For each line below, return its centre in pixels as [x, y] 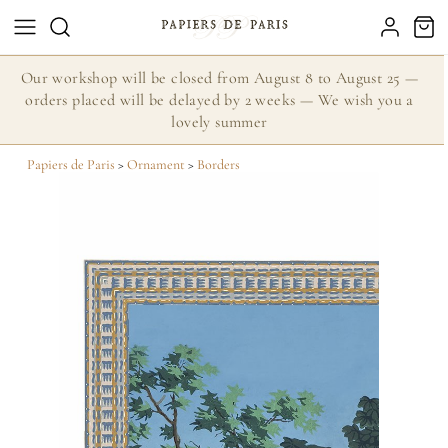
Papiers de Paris [70, 164]
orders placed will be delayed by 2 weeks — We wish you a [219, 100]
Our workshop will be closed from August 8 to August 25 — [219, 78]
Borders [218, 164]
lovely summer [219, 122]
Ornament [155, 164]
